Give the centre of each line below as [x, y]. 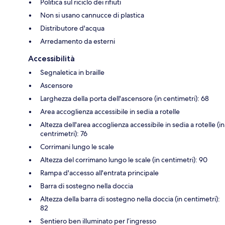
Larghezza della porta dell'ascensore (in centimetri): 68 [125, 99]
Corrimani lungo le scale [77, 147]
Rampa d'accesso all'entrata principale [99, 173]
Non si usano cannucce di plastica [92, 15]
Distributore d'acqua [72, 28]
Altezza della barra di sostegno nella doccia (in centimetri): [130, 199]
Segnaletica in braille [72, 73]
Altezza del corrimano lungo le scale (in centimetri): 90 [124, 160]
